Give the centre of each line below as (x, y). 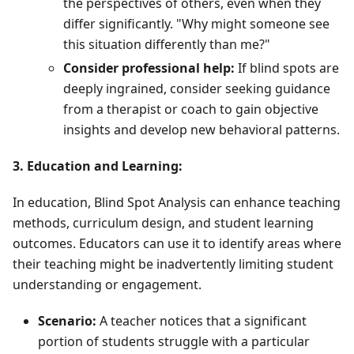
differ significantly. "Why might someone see (196, 24)
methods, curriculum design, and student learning (163, 223)
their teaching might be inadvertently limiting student (173, 264)
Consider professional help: (149, 68)
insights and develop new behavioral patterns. (201, 130)
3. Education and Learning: (98, 166)
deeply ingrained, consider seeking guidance (197, 89)
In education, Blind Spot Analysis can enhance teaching (177, 203)
